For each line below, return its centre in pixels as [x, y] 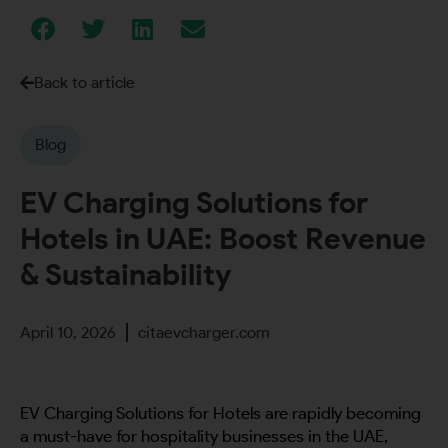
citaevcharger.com [204, 333]
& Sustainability [126, 275]
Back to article [84, 83]
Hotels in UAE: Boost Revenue [223, 239]
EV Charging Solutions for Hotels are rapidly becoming [220, 413]
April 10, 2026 [68, 333]
